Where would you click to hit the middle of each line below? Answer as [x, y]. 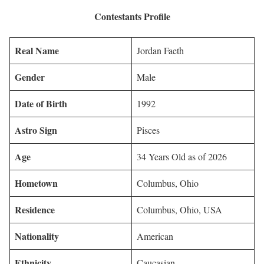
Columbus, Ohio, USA [179, 210]
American [155, 236]
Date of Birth [41, 104]
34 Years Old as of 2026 [182, 157]
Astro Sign [36, 130]
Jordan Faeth [160, 51]
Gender [30, 77]
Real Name [37, 51]
